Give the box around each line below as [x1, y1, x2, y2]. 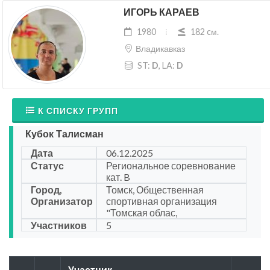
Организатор [31, 195, 93, 207]
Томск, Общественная [105, 184, 204, 196]
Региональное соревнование [105, 160, 236, 172]
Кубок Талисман [25, 127, 104, 142]
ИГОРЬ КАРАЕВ [123, 5, 199, 20]
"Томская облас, [105, 207, 177, 219]
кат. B [105, 171, 130, 183]
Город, [31, 184, 62, 196]
